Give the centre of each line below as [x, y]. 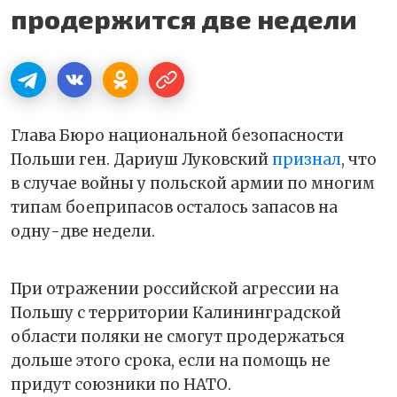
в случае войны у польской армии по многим [193, 183]
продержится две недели [184, 18]
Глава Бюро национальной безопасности [177, 135]
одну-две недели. [85, 231]
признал [307, 159]
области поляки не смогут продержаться [178, 336]
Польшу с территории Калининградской [176, 312]
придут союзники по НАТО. [123, 384]
